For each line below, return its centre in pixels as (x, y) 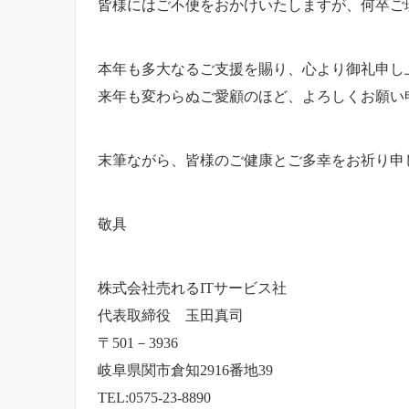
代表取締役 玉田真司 (171, 315)
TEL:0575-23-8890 (154, 397)
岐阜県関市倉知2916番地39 (185, 370)
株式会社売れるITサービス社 (192, 288)
